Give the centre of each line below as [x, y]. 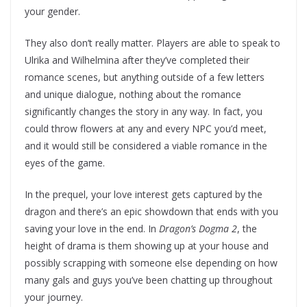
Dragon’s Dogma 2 [198, 229]
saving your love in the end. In [92, 229]
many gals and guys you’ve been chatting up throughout [149, 280]
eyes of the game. [65, 163]
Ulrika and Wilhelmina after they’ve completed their [137, 60]
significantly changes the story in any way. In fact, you [144, 111]
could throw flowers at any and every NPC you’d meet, [146, 128]
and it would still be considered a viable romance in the [146, 146]
